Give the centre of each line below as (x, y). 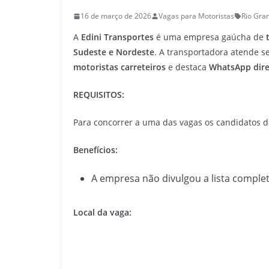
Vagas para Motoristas (196, 16)
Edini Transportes (117, 37)
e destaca (187, 67)
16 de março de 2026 (116, 16)
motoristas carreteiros (119, 67)
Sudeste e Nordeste (114, 52)
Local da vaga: (102, 212)
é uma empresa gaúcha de (210, 37)
